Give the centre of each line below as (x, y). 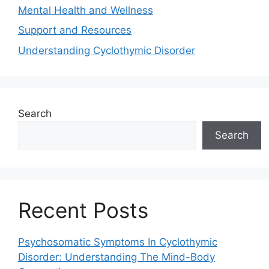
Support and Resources (75, 30)
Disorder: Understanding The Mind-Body (116, 257)
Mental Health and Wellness (86, 10)
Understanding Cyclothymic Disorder (107, 50)
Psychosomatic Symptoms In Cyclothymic (118, 242)
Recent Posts (83, 210)
